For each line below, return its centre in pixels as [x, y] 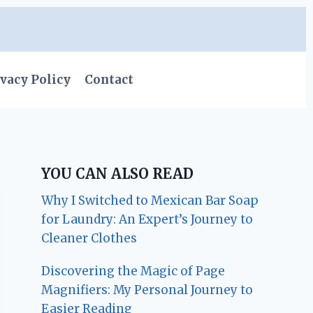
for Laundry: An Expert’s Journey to [147, 220]
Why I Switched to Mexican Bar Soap [150, 201]
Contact [109, 79]
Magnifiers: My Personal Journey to [147, 290]
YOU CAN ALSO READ [118, 174]
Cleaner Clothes [89, 239]
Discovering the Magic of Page [133, 271]
